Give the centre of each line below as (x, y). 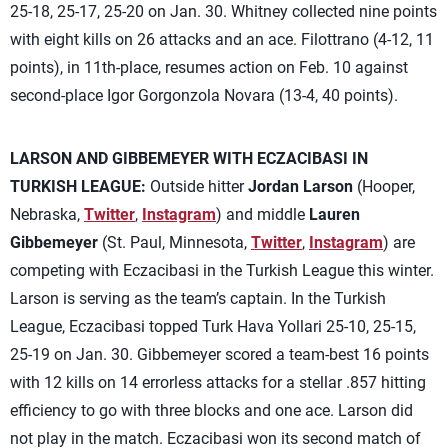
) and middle (262, 214)
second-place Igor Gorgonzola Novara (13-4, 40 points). (204, 95)
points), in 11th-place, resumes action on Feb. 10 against (209, 67)
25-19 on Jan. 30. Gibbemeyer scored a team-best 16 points (219, 354)
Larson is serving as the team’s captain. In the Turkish (198, 298)
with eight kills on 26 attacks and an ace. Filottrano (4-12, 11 (222, 39)
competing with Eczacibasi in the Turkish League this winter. (222, 270)
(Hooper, (384, 186)
